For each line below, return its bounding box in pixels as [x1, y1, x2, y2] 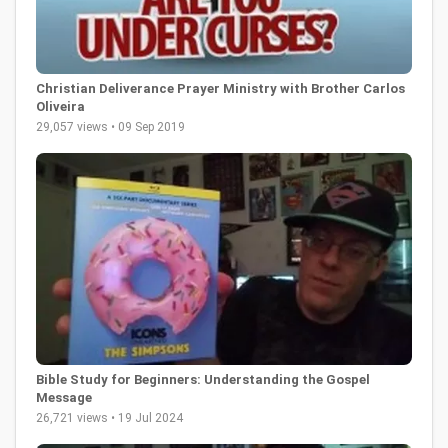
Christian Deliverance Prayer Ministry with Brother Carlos [36, 81, 405, 97]
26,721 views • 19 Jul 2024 [36, 410, 183, 425]
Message [36, 389, 92, 405]
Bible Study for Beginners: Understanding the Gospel [36, 371, 370, 387]
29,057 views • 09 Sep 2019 [36, 120, 185, 135]
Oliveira [36, 99, 85, 115]
